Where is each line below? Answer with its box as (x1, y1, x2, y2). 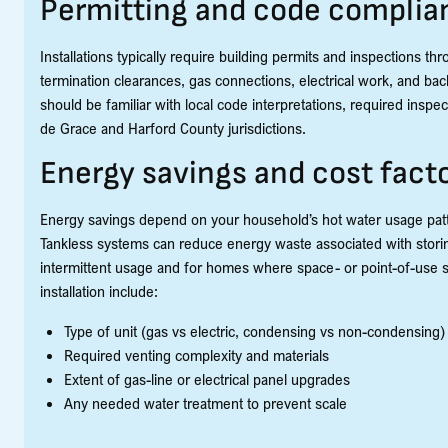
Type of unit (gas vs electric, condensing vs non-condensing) (64, 321, 445, 342)
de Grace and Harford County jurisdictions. (40, 118, 306, 139)
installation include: (40, 281, 158, 302)
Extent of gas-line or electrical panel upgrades (64, 369, 350, 390)
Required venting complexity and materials (64, 345, 329, 366)
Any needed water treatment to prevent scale (64, 393, 347, 414)
